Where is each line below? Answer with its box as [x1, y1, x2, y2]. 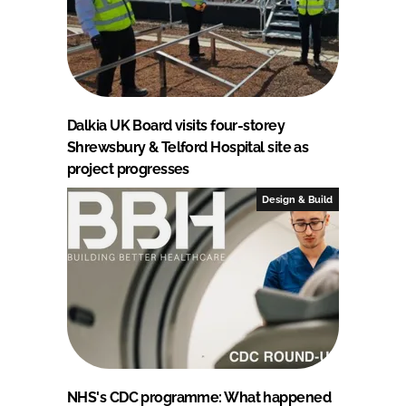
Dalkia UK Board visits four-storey [67, 116, 285, 134]
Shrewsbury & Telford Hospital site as [67, 138, 309, 156]
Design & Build [262, 193, 333, 205]
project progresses [67, 159, 189, 178]
